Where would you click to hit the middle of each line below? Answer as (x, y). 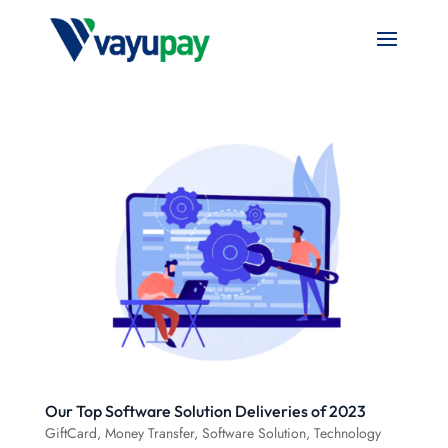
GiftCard (70, 432)
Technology (347, 432)
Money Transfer (149, 432)
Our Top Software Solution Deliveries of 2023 (205, 410)
